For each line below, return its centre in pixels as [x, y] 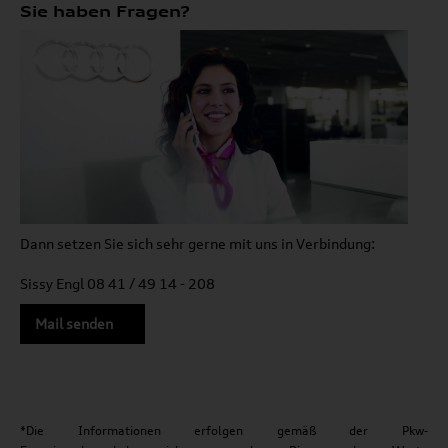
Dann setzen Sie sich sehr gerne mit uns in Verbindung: [197, 243]
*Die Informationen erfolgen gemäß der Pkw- [224, 430]
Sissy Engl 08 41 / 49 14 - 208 [117, 283]
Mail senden [74, 323]
